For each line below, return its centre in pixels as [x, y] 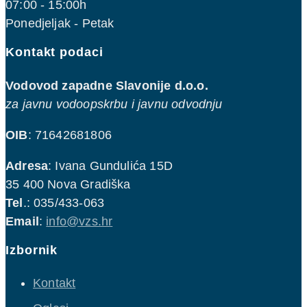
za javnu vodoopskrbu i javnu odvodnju [114, 104]
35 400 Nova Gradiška [68, 184]
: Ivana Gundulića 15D [110, 165]
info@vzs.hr [79, 221]
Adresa [27, 165]
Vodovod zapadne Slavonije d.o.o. [107, 85]
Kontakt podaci [54, 52]
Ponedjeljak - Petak [60, 24]
